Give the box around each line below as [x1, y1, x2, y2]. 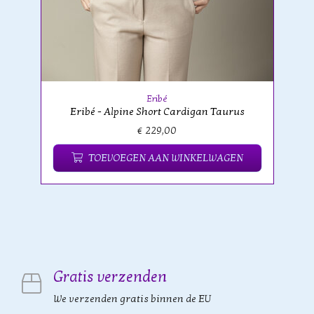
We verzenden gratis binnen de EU [53, 292, 212, 305]
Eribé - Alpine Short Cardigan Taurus [69, 105, 245, 118]
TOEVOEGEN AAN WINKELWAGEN [88, 151, 243, 164]
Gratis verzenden [53, 267, 167, 286]
